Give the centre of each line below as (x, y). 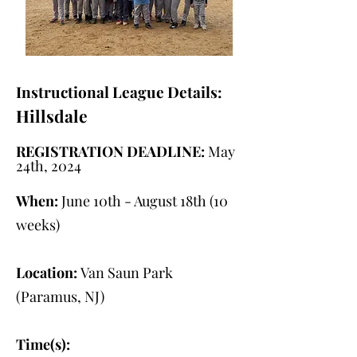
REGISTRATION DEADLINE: (110, 151)
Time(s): (43, 344)
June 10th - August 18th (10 (143, 201)
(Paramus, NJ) (60, 296)
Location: (47, 273)
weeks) (38, 225)
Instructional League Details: (119, 92)
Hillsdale (52, 116)
